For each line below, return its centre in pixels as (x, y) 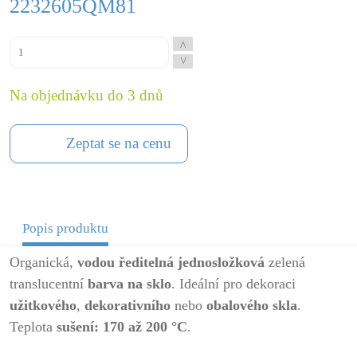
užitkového (43, 305)
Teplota (31, 327)
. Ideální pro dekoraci (233, 284)
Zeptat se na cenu (119, 143)
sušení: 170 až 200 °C (120, 327)
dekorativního (127, 305)
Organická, (43, 262)
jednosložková (221, 262)
